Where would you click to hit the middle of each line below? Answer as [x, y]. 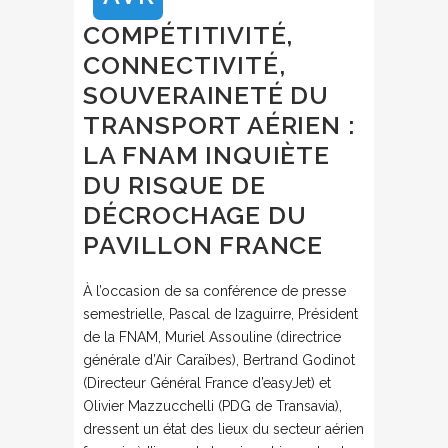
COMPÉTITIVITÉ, [188, 35]
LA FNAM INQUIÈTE [206, 155]
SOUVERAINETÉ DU [206, 95]
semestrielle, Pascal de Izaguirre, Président [220, 314]
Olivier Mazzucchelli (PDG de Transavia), [212, 406]
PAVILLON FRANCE [203, 245]
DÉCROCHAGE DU [195, 215]
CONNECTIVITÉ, [184, 65]
